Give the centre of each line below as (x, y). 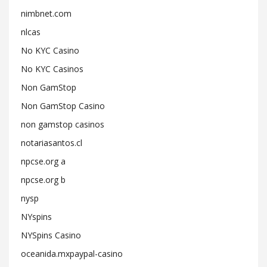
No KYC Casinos (52, 69)
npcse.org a (43, 161)
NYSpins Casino (51, 235)
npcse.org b (43, 180)
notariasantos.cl (52, 143)
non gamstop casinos (63, 124)
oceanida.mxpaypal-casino (72, 254)
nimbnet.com (46, 13)
